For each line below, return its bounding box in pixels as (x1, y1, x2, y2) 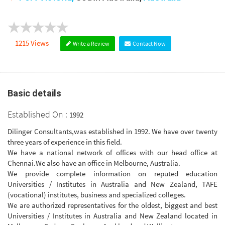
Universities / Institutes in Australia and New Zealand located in (8, 210, 217, 220)
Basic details (8, 87, 61, 98)
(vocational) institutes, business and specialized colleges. (8, 189, 186, 199)
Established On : (8, 108, 69, 121)
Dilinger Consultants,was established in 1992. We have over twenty (8, 126, 217, 136)
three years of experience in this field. (8, 137, 122, 147)
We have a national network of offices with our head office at (8, 147, 217, 157)
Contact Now (132, 40, 166, 48)
